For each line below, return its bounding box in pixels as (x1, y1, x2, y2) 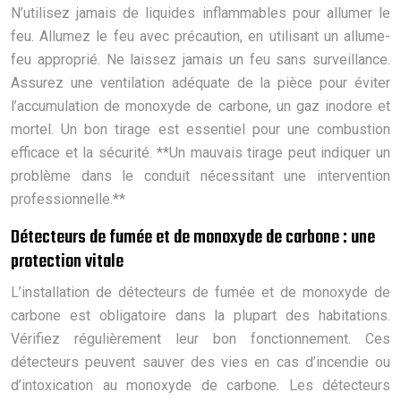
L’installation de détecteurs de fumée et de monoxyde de (11, 283, 390, 301)
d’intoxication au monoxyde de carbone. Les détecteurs (11, 376, 390, 394)
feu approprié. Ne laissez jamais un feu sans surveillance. (11, 50, 390, 68)
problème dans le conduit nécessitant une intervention (11, 166, 390, 184)
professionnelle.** (11, 190, 125, 208)
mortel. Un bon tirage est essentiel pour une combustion (11, 120, 390, 138)
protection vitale (11, 246, 124, 277)
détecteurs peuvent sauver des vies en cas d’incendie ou (11, 353, 390, 371)
